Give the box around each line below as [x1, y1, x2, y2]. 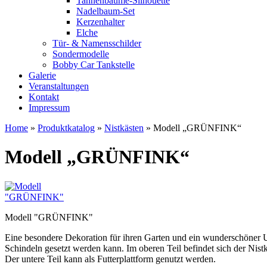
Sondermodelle [52, 49, 109, 59]
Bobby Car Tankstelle [52, 60, 135, 70]
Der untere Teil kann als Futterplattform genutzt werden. [5, 253, 216, 264]
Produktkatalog [38, 123, 95, 133]
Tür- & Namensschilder [52, 38, 141, 48]
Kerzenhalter [76, 17, 125, 27]
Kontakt [29, 92, 59, 102]
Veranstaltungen [29, 81, 89, 91]
